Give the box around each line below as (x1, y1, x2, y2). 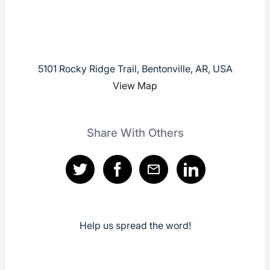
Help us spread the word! (79, 219, 191, 231)
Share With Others (86, 126, 184, 140)
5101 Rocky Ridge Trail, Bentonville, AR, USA (37, 63, 233, 75)
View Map (113, 80, 157, 92)
